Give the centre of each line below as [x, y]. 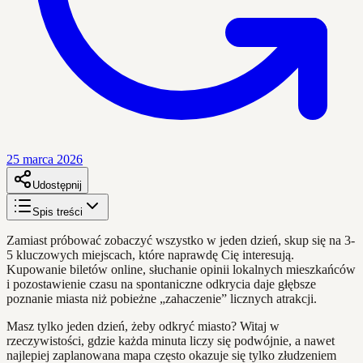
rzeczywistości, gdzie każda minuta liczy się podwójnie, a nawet [171, 340]
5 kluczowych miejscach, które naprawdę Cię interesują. [150, 254]
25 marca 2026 [45, 159]
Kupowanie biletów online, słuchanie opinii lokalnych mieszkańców [181, 269]
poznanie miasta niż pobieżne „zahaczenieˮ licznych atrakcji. [162, 298]
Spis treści [58, 211]
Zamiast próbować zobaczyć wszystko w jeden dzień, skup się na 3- [181, 240]
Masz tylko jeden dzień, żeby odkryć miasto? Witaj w [143, 326]
